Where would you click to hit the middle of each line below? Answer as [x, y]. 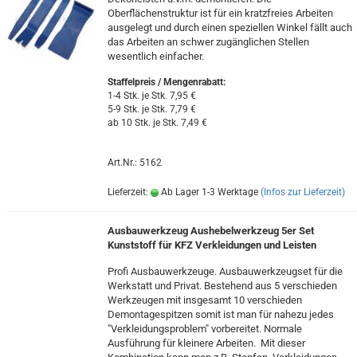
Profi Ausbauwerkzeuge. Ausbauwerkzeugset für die [225, 271]
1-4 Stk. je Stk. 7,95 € [151, 96]
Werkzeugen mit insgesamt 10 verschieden [204, 300]
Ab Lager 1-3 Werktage [208, 192]
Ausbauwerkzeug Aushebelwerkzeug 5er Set [210, 231]
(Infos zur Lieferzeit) [302, 192]
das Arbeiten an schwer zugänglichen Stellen [208, 42]
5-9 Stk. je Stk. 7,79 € [151, 109]
